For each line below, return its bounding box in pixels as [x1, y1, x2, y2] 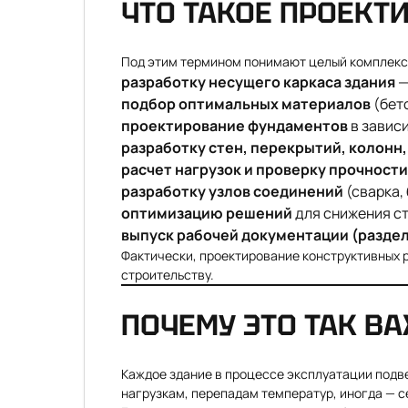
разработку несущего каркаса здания [121, 72, 395, 92]
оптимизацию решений [121, 203, 292, 223]
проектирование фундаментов [121, 116, 348, 136]
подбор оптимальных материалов [121, 94, 371, 114]
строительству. [121, 266, 214, 283]
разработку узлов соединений [121, 181, 343, 201]
